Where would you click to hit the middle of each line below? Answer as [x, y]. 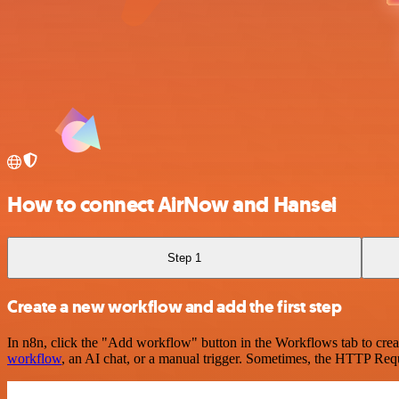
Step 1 [185, 257]
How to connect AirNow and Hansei [172, 204]
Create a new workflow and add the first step [175, 307]
